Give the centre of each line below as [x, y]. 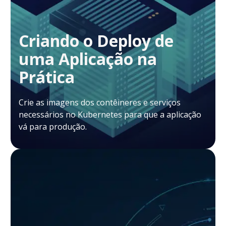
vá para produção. [53, 126]
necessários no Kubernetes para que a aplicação [110, 114]
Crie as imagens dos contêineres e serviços [100, 102]
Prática [47, 77]
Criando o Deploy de [96, 40]
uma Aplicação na [88, 59]
